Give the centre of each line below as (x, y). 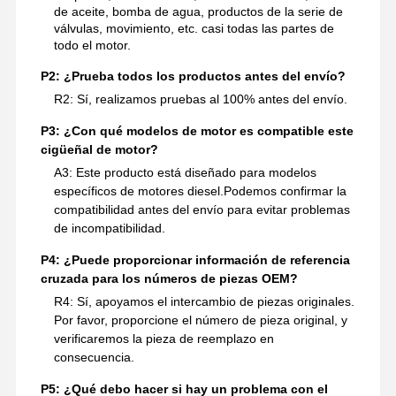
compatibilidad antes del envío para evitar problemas (202, 209)
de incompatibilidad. (109, 228)
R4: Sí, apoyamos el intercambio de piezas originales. (204, 301)
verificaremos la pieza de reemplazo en (164, 338)
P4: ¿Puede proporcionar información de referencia (195, 259)
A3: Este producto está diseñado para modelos (185, 172)
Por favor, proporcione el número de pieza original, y (200, 320)
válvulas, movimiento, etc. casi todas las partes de (194, 28)
